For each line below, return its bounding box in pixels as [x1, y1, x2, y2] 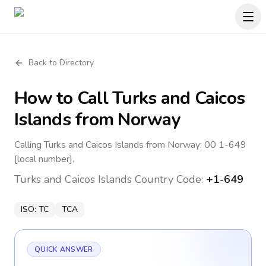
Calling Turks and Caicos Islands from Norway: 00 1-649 [14, 138, 246, 151]
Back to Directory [28, 57, 94, 68]
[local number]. [14, 153, 74, 166]
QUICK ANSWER [34, 245, 93, 254]
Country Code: [132, 172, 206, 186]
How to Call [14, 86, 112, 110]
